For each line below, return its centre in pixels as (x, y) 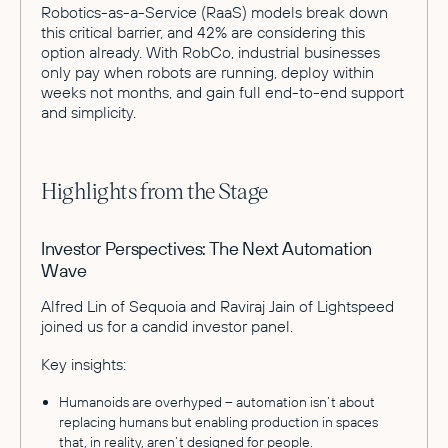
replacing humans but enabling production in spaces (218, 421)
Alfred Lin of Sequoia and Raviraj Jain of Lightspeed (217, 305)
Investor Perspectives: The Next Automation (206, 248)
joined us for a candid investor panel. (167, 325)
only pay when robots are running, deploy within (207, 71)
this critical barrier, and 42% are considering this (203, 31)
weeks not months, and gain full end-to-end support (222, 91)
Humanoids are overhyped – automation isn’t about (217, 401)
